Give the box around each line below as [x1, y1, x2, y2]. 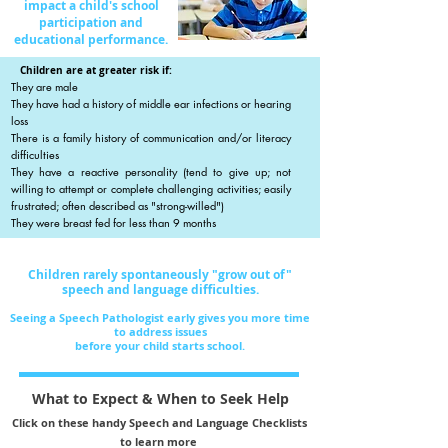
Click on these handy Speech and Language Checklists [12, 415, 307, 430]
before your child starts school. [75, 338, 245, 353]
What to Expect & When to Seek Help [31, 389, 289, 408]
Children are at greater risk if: [20, 63, 172, 77]
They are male [11, 79, 78, 94]
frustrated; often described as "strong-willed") [11, 198, 224, 213]
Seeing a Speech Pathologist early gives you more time [10, 310, 310, 325]
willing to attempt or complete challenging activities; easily [11, 181, 291, 196]
